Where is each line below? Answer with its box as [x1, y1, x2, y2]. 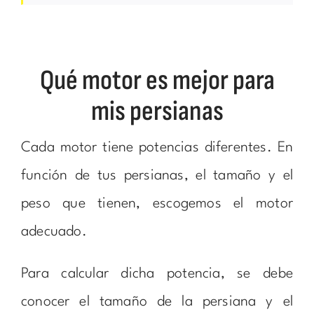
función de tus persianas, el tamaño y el [20, 169, 294, 184]
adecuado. [20, 225, 87, 240]
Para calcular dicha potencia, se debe [20, 267, 294, 282]
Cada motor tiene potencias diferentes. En [20, 141, 294, 156]
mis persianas [90, 95, 224, 129]
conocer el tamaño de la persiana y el [20, 295, 294, 310]
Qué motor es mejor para [39, 64, 275, 98]
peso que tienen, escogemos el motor [20, 197, 294, 212]
